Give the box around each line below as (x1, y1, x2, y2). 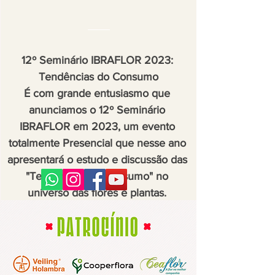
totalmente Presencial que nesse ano (8, 136, 186, 149)
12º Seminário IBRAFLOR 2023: (21, 53, 173, 66)
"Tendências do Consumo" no (26, 169, 168, 182)
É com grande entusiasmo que (24, 87, 170, 99)
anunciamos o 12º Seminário (29, 103, 165, 116)
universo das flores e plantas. (28, 186, 169, 199)
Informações (69, 241, 128, 254)
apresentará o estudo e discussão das (7, 153, 187, 166)
